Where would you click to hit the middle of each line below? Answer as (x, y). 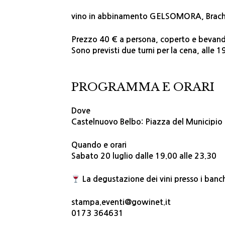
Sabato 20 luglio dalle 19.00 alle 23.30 (144, 156)
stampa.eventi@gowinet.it (121, 202)
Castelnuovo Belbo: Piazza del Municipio (147, 122)
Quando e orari (99, 145)
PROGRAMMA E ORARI (143, 87)
